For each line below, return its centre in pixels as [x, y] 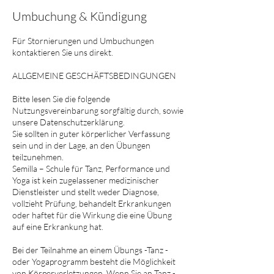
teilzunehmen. [38, 157]
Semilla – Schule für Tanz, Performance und [91, 168]
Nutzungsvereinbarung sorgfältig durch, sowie [98, 110]
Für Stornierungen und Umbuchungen [83, 41]
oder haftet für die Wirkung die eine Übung [92, 215]
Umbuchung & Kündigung [80, 16]
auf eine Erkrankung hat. [58, 227]
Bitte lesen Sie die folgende [61, 99]
